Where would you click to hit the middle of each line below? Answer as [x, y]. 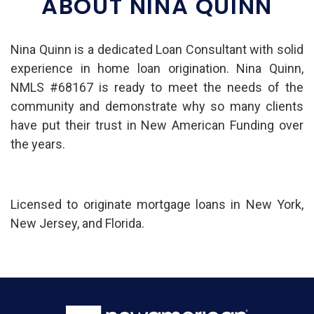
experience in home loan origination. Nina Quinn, [157, 68]
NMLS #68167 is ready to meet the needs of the [157, 87]
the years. [38, 144]
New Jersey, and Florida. [77, 223]
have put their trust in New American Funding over [157, 125]
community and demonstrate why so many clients [157, 106]
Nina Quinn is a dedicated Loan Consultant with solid [157, 49]
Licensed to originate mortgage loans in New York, [157, 204]
